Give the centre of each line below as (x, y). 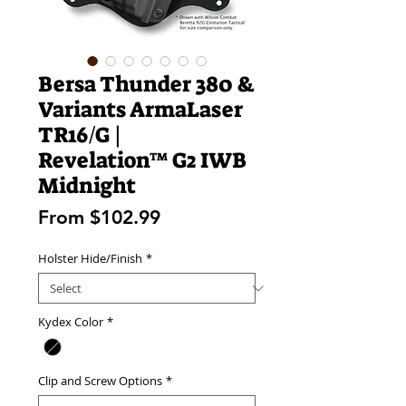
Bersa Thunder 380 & (146, 85)
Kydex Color (71, 322)
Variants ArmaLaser (140, 110)
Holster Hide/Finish (90, 259)
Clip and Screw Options (100, 381)
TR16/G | (80, 135)
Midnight (87, 186)
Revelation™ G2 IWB (142, 161)
